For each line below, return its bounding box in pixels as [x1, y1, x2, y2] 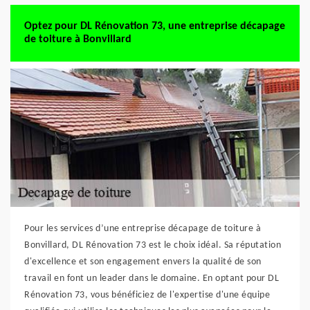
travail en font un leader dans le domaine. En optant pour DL [24, 273, 279, 284]
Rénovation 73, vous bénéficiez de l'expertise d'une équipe [24, 290, 270, 300]
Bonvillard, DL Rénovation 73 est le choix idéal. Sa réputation [24, 240, 281, 250]
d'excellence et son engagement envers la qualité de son [24, 257, 262, 267]
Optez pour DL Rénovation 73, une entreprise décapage [24, 21, 285, 32]
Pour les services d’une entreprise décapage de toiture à [24, 224, 261, 234]
